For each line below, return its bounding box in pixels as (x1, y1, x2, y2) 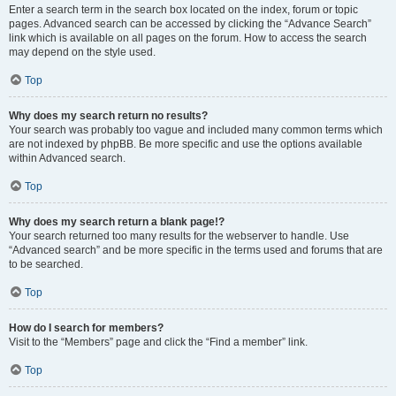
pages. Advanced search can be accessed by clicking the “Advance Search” (9, 18, 371, 30)
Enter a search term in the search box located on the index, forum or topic (9, 4, 358, 16)
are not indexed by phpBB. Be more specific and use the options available (9, 138, 362, 150)
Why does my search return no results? (9, 110, 208, 122)
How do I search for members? (9, 322, 164, 334)
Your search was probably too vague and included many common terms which (9, 124, 383, 136)
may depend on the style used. (9, 46, 156, 58)
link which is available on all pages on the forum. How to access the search (9, 32, 367, 44)
